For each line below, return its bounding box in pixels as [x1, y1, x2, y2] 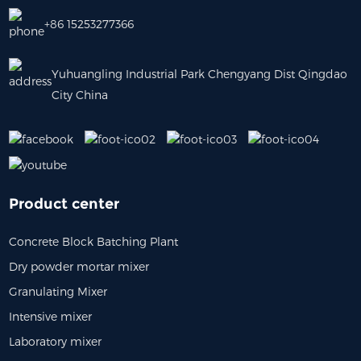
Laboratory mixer [9, 334, 102, 349]
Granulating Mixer [9, 284, 108, 299]
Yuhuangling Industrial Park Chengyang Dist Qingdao [52, 66, 348, 81]
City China [52, 87, 109, 102]
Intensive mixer [9, 309, 93, 324]
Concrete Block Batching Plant [9, 234, 179, 249]
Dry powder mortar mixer [9, 259, 150, 274]
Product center [9, 195, 120, 214]
